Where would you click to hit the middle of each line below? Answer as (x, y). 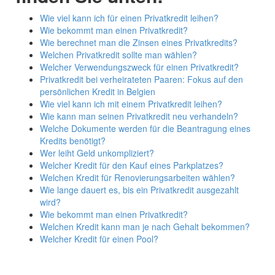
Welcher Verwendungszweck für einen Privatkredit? (139, 67)
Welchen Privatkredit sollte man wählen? (118, 55)
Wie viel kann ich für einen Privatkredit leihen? (129, 18)
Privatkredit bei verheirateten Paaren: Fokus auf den (141, 79)
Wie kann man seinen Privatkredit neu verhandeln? (139, 116)
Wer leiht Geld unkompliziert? (97, 153)
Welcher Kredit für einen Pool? (99, 239)
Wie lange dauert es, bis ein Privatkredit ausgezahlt (139, 190)
